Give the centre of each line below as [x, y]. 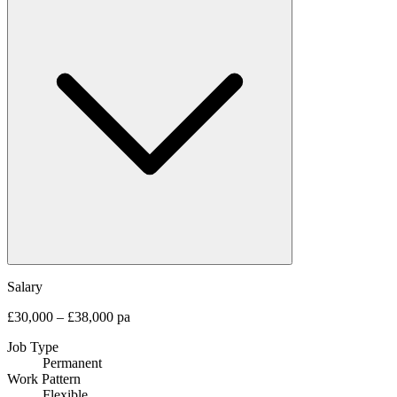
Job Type [33, 346]
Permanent [72, 362]
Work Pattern [44, 378]
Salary [25, 286]
